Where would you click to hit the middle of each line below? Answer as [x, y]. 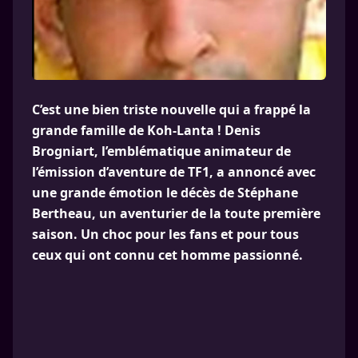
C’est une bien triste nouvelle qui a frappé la [171, 109]
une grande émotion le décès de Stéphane [165, 193]
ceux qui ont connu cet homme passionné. [167, 255]
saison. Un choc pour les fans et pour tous [165, 234]
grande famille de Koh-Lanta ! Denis [146, 130]
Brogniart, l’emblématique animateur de [161, 151]
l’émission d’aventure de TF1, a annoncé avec [174, 172]
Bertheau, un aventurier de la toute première [176, 213]
